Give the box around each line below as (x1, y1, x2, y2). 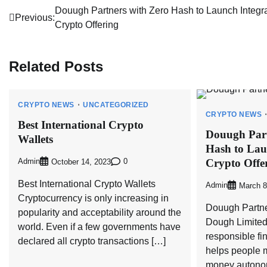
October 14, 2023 (51, 157, 111, 166)
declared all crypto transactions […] (18, 235, 166, 246)
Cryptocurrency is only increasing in (18, 193, 169, 203)
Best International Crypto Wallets (18, 178, 156, 189)
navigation (8, 27, 80, 44)
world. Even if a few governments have (18, 221, 181, 232)
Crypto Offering (55, 20, 119, 30)
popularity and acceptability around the (18, 207, 181, 218)
